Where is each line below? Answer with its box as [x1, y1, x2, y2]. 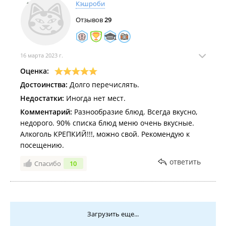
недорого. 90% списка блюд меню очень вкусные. [20, 118, 194, 128]
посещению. [20, 140, 64, 150]
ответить [169, 157, 201, 166]
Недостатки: [20, 93, 64, 103]
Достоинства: [20, 80, 68, 89]
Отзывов [76, 15, 104, 24]
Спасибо [34, 159, 61, 168]
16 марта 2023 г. [20, 51, 63, 59]
